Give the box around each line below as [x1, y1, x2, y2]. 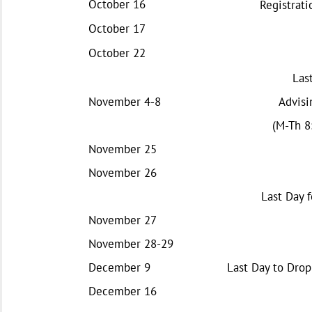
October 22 [88, 45, 146, 61]
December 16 [88, 283, 157, 299]
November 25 [88, 141, 157, 157]
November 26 [88, 164, 157, 180]
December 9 [88, 259, 150, 275]
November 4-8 [88, 93, 161, 109]
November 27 [88, 212, 157, 228]
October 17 [88, 20, 146, 36]
